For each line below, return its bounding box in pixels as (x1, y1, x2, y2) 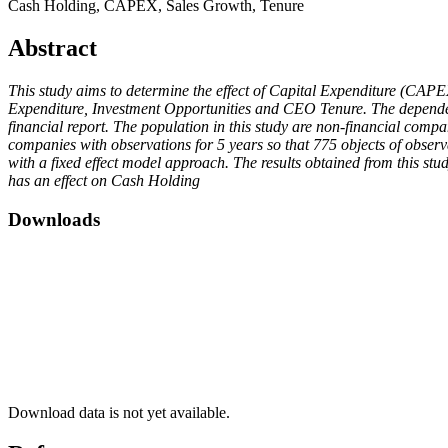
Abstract (8, 35, 97, 62)
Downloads (8, 208, 100, 230)
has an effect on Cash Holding (8, 172, 200, 190)
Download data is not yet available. (8, 403, 230, 421)
